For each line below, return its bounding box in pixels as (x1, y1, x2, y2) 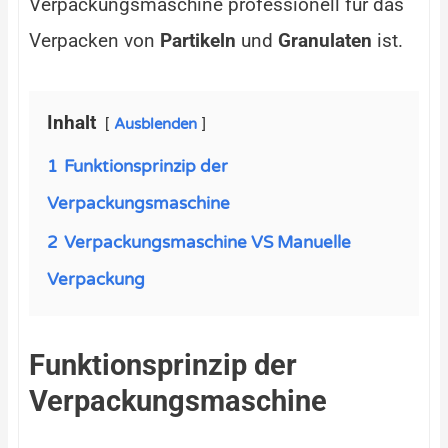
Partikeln (160, 28, 236, 52)
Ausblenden (114, 114, 197, 133)
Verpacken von (29, 28, 160, 52)
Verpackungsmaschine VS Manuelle (64, 231, 351, 253)
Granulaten (278, 28, 372, 52)
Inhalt (47, 110, 96, 134)
